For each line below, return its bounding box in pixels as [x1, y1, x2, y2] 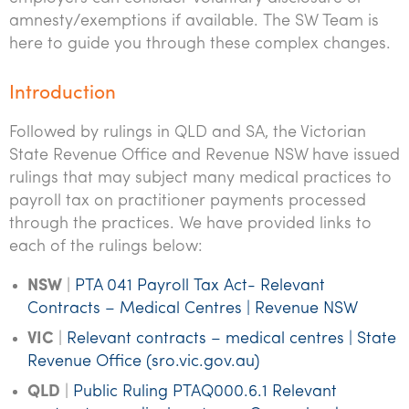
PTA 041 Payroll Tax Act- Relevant [75, 278, 325, 295]
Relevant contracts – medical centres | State [67, 330, 396, 348]
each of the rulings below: [9, 238, 203, 256]
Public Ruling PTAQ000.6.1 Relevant [73, 383, 337, 401]
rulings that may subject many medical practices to [9, 170, 392, 187]
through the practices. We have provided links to [9, 215, 372, 233]
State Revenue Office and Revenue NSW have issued [9, 147, 400, 164]
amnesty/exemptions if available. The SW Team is [9, 13, 379, 30]
